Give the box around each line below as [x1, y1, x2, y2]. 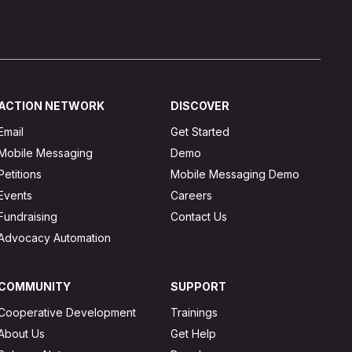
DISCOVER [170, 98, 230, 112]
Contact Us [170, 209, 228, 223]
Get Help [170, 326, 217, 340]
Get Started [170, 124, 230, 138]
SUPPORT [170, 279, 227, 293]
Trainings [170, 305, 218, 319]
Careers [170, 188, 213, 202]
